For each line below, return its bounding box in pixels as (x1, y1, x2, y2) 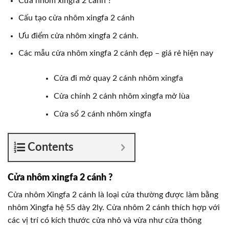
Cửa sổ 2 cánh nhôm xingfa (53, 109, 151, 118)
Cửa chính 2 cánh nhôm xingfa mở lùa (53, 92, 190, 101)
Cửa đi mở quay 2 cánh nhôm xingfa (53, 74, 183, 83)
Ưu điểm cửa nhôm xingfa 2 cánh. (18, 31, 139, 40)
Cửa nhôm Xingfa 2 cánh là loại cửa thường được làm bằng (8, 190, 218, 199)
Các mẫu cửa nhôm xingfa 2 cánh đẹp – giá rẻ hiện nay (18, 49, 215, 58)
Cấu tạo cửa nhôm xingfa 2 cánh (18, 14, 134, 22)
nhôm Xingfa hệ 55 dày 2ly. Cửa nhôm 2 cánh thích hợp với (8, 203, 220, 212)
